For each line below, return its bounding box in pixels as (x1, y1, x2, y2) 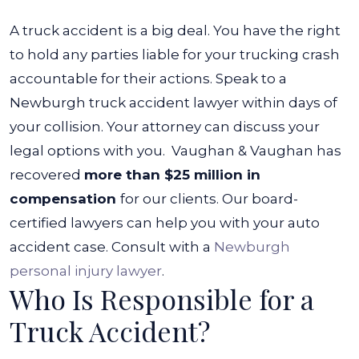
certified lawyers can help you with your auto (10, 215, 320, 231)
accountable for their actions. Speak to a (10, 71, 287, 87)
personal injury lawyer (10, 263, 162, 279)
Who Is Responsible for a (10, 280, 314, 317)
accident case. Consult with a (10, 239, 214, 255)
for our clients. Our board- (120, 191, 298, 207)
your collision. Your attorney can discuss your (10, 119, 320, 135)
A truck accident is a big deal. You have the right (10, 22, 341, 38)
